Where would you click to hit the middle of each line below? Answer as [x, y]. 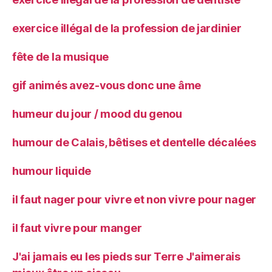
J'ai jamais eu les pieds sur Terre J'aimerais [126, 257]
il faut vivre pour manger [77, 228]
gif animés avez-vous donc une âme [107, 86]
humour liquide [52, 171]
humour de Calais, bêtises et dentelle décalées [134, 143]
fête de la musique [61, 57]
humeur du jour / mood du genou [97, 114]
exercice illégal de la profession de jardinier [127, 29]
